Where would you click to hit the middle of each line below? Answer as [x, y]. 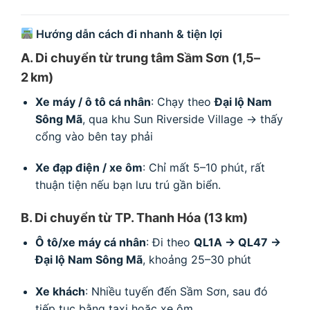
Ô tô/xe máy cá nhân [90, 243]
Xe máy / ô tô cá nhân [93, 101]
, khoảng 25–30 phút [197, 260]
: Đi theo [170, 243]
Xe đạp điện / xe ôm [89, 168]
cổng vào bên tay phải [94, 136]
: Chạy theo [182, 101]
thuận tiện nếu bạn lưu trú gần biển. [128, 185]
